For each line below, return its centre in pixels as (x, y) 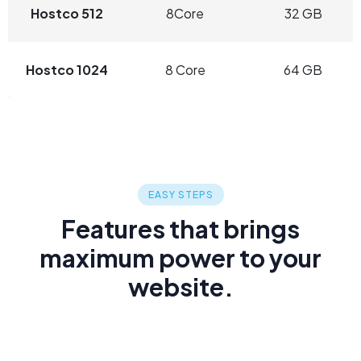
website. (180, 287)
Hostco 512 (67, 13)
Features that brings (180, 229)
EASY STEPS (180, 195)
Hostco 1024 (67, 70)
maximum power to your (180, 258)
